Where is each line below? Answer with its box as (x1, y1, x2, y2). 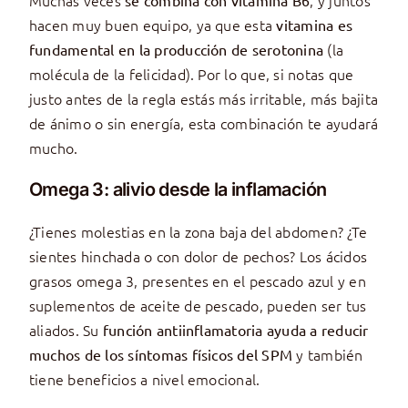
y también (292, 344, 363, 365)
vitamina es (276, 15, 353, 35)
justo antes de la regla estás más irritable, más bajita (28, 88, 379, 109)
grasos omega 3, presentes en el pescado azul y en (28, 270, 366, 291)
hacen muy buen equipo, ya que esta (28, 15, 277, 36)
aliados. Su (28, 320, 103, 341)
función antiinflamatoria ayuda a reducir (102, 321, 369, 340)
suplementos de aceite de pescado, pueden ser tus (28, 295, 367, 316)
